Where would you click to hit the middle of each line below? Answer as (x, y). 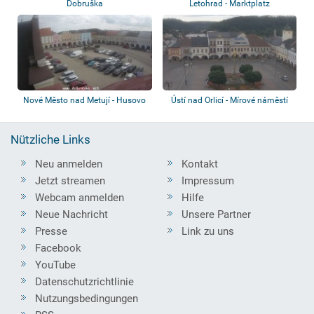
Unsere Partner (216, 214)
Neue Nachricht (71, 214)
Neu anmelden (69, 164)
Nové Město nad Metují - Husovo (85, 100)
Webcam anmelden (80, 197)
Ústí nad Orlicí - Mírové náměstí (229, 100)
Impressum (208, 180)
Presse (51, 231)
